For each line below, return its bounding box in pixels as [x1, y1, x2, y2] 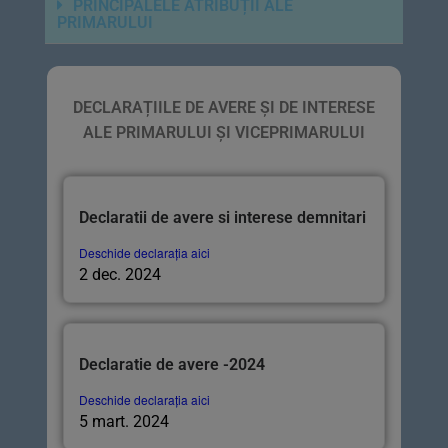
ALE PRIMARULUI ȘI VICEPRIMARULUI [83, 123, 365, 143]
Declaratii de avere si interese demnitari [79, 208, 366, 228]
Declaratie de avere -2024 [79, 355, 265, 375]
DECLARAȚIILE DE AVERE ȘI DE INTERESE [73, 98, 375, 118]
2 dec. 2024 [79, 265, 161, 285]
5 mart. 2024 [79, 412, 169, 432]
